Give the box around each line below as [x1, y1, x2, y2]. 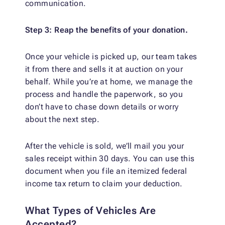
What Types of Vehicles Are [25, 204, 156, 217]
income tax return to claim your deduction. [25, 179, 183, 189]
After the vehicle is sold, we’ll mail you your [25, 141, 184, 151]
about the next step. [25, 115, 99, 125]
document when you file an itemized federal [25, 166, 187, 176]
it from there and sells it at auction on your [25, 64, 183, 74]
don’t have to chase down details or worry [25, 102, 179, 112]
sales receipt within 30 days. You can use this [25, 154, 195, 164]
